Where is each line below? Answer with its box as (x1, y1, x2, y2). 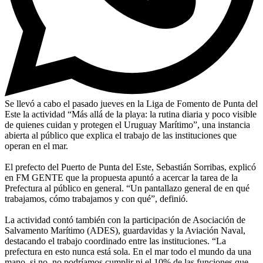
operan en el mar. (5, 140, 68, 151)
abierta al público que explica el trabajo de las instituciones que (5, 130, 237, 140)
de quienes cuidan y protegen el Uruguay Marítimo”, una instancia (5, 119, 250, 130)
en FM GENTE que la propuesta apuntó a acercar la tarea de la (5, 172, 238, 183)
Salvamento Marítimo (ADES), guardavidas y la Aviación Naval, (5, 225, 245, 235)
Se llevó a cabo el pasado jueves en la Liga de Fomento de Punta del (5, 98, 258, 109)
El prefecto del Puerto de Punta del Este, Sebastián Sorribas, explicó (5, 161, 256, 172)
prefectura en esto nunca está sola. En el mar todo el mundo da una (5, 246, 251, 257)
